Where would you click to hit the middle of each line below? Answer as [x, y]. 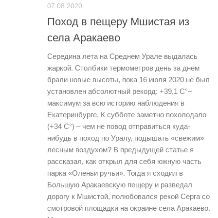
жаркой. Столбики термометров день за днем [123, 68]
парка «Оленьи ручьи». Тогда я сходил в [115, 173]
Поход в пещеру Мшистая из [118, 22]
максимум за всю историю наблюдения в [116, 103]
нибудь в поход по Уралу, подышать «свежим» [126, 138]
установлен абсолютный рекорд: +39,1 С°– [119, 91]
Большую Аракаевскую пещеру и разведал [120, 185]
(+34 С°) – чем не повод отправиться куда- [119, 127]
